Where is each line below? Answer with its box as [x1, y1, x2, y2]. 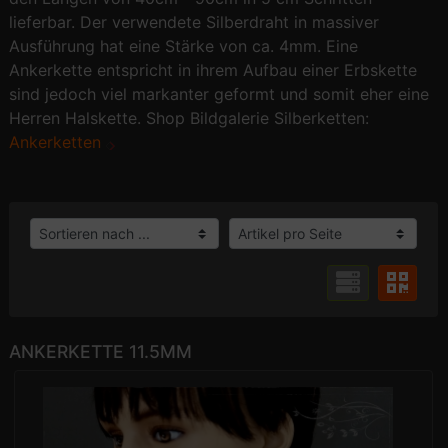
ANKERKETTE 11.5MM [9, 341, 193, 363]
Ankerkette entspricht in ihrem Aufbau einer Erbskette [9, 60, 418, 81]
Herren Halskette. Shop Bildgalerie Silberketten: [9, 108, 370, 129]
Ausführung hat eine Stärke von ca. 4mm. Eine [9, 36, 359, 57]
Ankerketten [9, 132, 107, 153]
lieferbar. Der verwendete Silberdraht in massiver [9, 12, 380, 33]
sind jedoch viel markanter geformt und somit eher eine [9, 84, 430, 105]
